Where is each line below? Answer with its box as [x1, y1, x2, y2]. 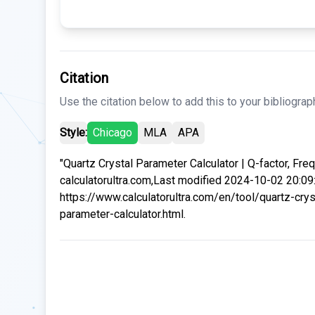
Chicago [93, 126, 132, 139]
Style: [60, 126, 87, 139]
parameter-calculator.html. [60, 207, 186, 221]
